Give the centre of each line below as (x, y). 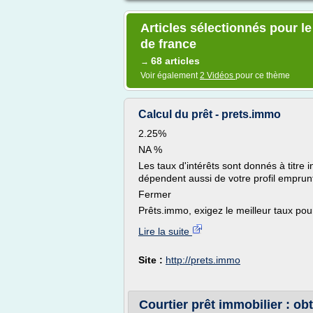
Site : (152, 260)
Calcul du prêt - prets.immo (210, 114)
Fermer (155, 194)
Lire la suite (165, 231)
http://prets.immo (203, 260)
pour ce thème (263, 75)
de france (168, 44)
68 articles (175, 61)
